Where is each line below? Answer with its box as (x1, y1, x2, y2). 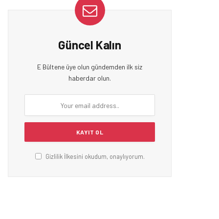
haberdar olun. (68, 74, 111, 83)
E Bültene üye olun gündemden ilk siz (37, 63, 142, 71)
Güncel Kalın (58, 38, 121, 52)
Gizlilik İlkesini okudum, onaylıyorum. (44, 153, 145, 161)
